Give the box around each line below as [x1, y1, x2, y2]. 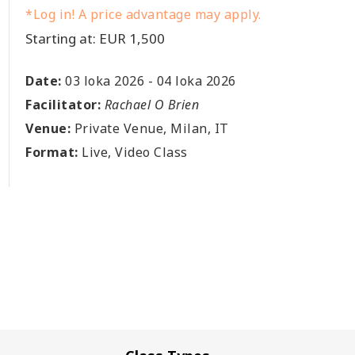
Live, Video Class [78, 143, 188, 161]
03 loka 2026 [61, 72, 148, 90]
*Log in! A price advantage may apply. [25, 6, 261, 23]
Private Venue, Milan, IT [71, 120, 229, 137]
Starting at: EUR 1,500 [25, 29, 165, 48]
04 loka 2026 [153, 72, 236, 90]
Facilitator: [25, 96, 101, 113]
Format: [25, 143, 78, 161]
